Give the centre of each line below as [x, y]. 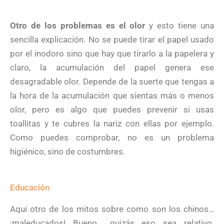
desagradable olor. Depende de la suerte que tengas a [112, 82]
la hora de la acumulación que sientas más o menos [112, 96]
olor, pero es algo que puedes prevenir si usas [112, 110]
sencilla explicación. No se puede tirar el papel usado [112, 40]
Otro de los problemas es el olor [78, 26]
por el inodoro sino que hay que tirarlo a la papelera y [112, 54]
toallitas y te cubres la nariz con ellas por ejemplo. [112, 124]
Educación [30, 187]
